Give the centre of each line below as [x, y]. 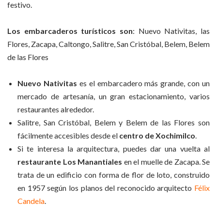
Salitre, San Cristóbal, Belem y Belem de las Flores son [114, 123]
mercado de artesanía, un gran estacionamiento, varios [114, 96]
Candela [31, 201]
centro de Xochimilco [157, 136]
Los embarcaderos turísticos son [70, 31]
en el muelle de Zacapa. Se [166, 162]
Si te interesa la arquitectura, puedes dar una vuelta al [114, 149]
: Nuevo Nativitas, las [171, 31]
